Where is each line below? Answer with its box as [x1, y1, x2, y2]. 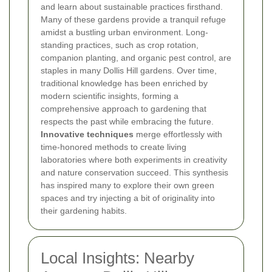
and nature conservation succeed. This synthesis [41, 167, 228, 177]
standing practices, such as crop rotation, [41, 39, 199, 50]
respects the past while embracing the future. [41, 116, 214, 126]
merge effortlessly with [134, 129, 222, 139]
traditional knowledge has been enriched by [41, 78, 208, 88]
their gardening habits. [41, 205, 127, 216]
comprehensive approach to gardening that [41, 103, 206, 114]
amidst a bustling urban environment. [41, 27, 183, 37]
